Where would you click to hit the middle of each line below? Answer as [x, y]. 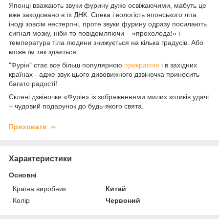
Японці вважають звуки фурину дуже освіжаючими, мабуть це [108, 5]
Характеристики [40, 158]
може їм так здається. [44, 52]
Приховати [28, 126]
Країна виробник [39, 188]
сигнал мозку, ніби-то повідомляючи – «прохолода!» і [94, 33]
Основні [23, 175]
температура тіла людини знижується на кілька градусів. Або [106, 42]
